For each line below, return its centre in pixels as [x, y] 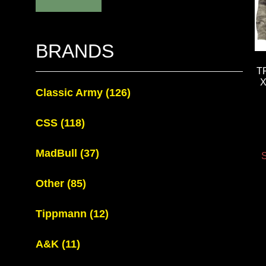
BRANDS [75, 51]
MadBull [58, 153]
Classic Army [71, 93]
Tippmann [63, 214]
